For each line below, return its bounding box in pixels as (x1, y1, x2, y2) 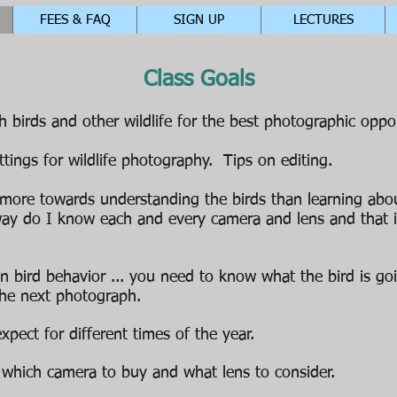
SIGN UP (174, 13, 224, 27)
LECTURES (292, 13, 354, 27)
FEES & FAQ (39, 13, 111, 27)
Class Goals (143, 69, 254, 91)
